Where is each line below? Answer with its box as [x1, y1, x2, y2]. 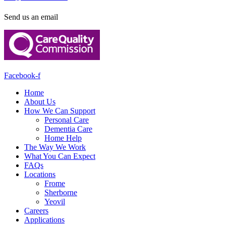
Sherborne [44, 188, 77, 197]
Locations [24, 169, 55, 179]
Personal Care [44, 115, 89, 124]
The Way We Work [24, 142, 86, 151]
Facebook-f [4, 71, 40, 80]
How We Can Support [24, 106, 95, 115]
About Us [24, 97, 55, 106]
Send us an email [4, 12, 58, 21]
